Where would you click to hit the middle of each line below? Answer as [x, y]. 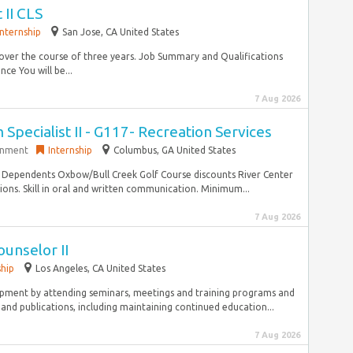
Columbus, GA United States [175, 150]
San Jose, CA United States [121, 32]
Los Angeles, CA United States [100, 268]
